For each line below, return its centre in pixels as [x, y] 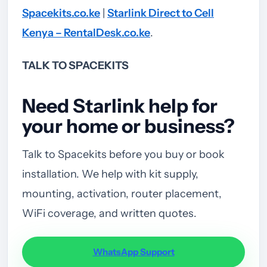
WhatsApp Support [133, 252]
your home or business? [128, 126]
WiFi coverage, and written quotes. [109, 213]
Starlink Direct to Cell [161, 13]
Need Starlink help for [120, 105]
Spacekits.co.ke [61, 13]
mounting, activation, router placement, [122, 193]
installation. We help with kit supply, [110, 174]
